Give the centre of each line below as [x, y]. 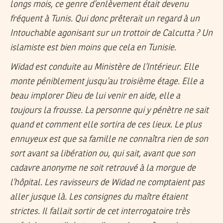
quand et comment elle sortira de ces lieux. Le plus [106, 125]
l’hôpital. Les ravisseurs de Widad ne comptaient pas [107, 182]
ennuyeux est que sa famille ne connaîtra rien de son [109, 139]
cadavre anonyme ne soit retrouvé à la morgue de [103, 168]
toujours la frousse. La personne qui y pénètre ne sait [109, 110]
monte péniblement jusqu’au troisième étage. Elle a [107, 81]
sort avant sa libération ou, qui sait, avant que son [103, 154]
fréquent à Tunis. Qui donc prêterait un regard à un [105, 19]
